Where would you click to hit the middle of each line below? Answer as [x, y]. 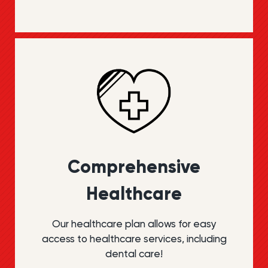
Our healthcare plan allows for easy [134, 224]
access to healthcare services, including [134, 239]
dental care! [134, 254]
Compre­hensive [134, 167]
